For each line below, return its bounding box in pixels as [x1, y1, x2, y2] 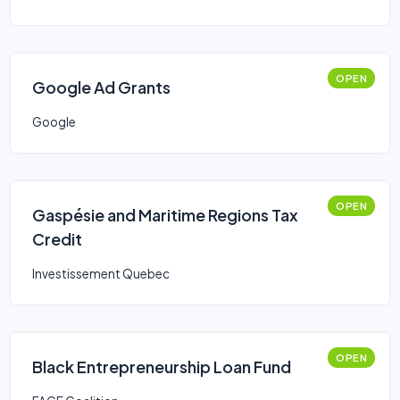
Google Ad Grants [32, 77, 171, 97]
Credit [32, 229, 82, 249]
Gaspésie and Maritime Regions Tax [32, 204, 298, 225]
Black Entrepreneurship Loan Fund [32, 356, 291, 377]
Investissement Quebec [32, 266, 170, 281]
